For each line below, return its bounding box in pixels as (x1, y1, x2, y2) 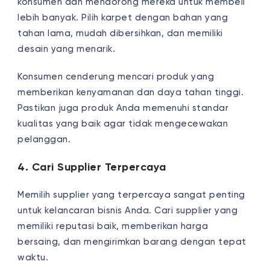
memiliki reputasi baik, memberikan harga (17, 221, 209, 231)
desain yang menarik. (17, 44, 118, 54)
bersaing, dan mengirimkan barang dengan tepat (17, 237, 246, 246)
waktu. (17, 253, 51, 262)
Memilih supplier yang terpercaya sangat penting (17, 190, 245, 199)
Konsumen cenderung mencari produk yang (17, 72, 215, 81)
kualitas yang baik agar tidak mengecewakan (17, 119, 228, 128)
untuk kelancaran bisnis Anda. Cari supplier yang (17, 206, 238, 215)
